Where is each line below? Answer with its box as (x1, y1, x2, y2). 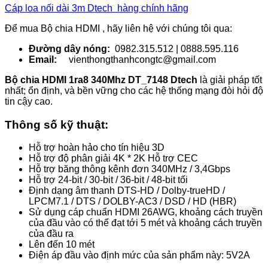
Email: (29, 54, 57, 65)
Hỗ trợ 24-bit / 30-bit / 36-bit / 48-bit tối (29, 175, 188, 185)
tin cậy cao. (5, 96, 53, 106)
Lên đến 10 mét (29, 239, 95, 250)
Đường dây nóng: (29, 43, 110, 54)
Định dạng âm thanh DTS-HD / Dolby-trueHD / (29, 185, 225, 196)
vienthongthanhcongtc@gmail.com (57, 54, 216, 65)
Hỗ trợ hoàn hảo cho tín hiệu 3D (29, 142, 165, 153)
